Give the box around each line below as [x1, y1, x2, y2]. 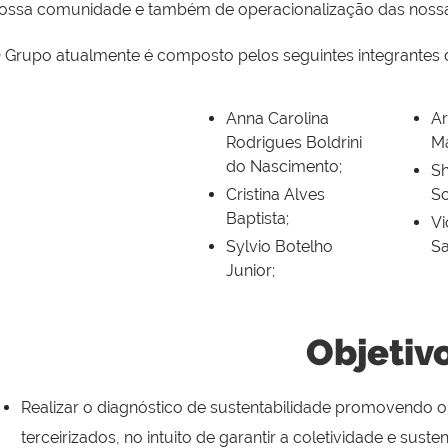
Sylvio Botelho [226, 236, 333, 256]
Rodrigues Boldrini [226, 132, 362, 152]
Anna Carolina [226, 108, 329, 128]
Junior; [226, 260, 275, 280]
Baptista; [226, 208, 289, 228]
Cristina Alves [226, 184, 325, 204]
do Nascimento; [226, 156, 342, 176]
